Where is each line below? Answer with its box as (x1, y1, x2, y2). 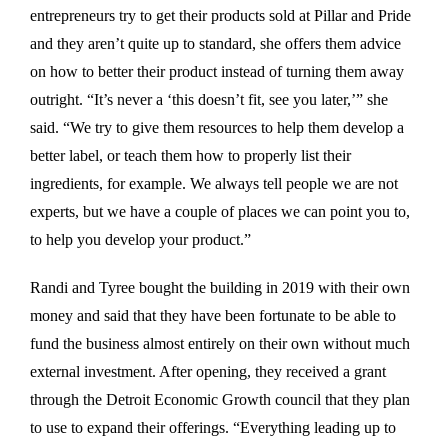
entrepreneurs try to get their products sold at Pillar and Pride (30, 6, 411, 24)
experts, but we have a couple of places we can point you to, (30, 202, 410, 220)
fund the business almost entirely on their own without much (30, 334, 410, 352)
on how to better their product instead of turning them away (30, 62, 404, 80)
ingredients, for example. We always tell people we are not (30, 174, 398, 192)
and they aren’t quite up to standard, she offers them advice (30, 34, 401, 52)
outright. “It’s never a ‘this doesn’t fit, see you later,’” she (30, 90, 388, 108)
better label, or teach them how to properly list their (30, 146, 351, 164)
